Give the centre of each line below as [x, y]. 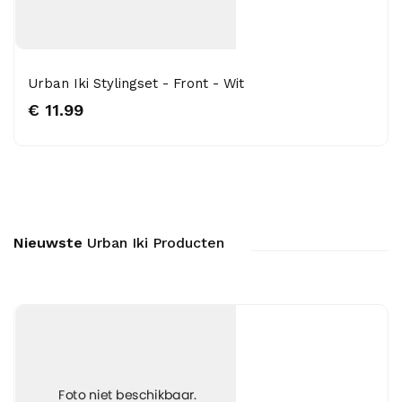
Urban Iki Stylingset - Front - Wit [136, 83]
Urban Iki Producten [153, 243]
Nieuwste [48, 243]
